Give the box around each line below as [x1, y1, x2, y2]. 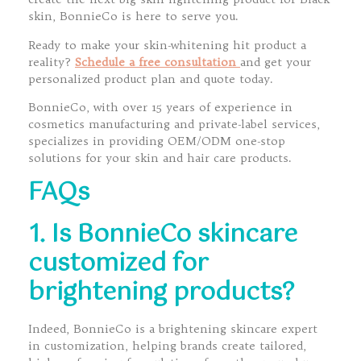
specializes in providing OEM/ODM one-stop [28, 134, 285, 149]
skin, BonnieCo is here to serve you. [28, 9, 239, 24]
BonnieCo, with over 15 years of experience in [28, 100, 293, 115]
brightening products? [28, 272, 294, 313]
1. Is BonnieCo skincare [28, 214, 297, 255]
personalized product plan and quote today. [28, 71, 273, 86]
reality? [28, 54, 75, 69]
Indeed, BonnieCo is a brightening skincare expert [28, 321, 317, 336]
